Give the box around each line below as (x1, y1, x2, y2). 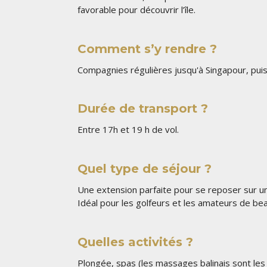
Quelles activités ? (77, 235, 193, 250)
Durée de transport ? (77, 101, 208, 116)
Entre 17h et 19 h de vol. (77, 123, 179, 136)
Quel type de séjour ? (77, 162, 212, 176)
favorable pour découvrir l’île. (77, 3, 195, 15)
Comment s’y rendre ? (77, 41, 217, 56)
